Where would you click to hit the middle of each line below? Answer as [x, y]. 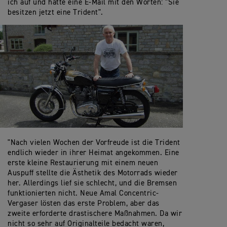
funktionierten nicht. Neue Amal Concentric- [83, 194]
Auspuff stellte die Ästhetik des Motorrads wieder [93, 173]
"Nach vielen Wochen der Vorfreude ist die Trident [94, 143]
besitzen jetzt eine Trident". [55, 13]
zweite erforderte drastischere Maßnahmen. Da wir [95, 214]
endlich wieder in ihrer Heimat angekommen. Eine [93, 153]
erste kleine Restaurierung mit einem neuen [83, 163]
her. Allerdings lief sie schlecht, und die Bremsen [92, 183]
